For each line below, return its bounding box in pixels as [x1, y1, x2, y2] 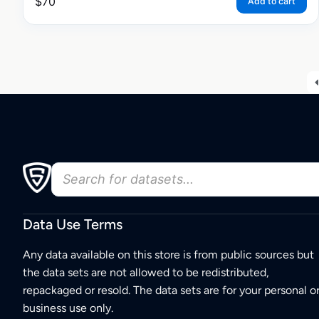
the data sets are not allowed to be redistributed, [23, 266, 269, 280]
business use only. [23, 301, 113, 315]
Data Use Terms [23, 216, 122, 234]
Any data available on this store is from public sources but [23, 248, 314, 262]
